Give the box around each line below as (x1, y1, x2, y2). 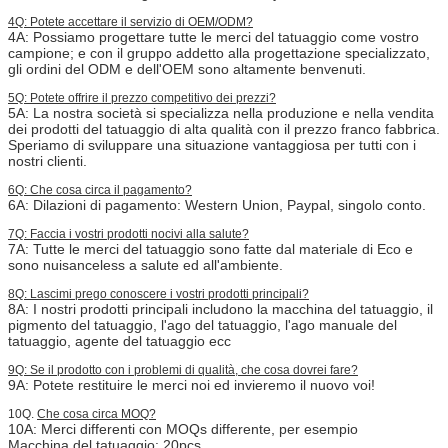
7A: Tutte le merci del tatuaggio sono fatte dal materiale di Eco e (8, 241, 413, 258)
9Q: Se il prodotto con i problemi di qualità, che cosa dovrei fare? (8, 363, 358, 378)
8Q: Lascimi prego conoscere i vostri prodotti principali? (8, 287, 309, 302)
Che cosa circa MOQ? (37, 407, 156, 422)
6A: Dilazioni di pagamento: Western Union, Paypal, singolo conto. (8, 197, 426, 214)
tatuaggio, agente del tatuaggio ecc (8, 333, 231, 350)
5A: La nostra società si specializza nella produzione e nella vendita (8, 105, 434, 122)
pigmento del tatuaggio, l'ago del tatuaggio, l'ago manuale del (8, 317, 397, 334)
